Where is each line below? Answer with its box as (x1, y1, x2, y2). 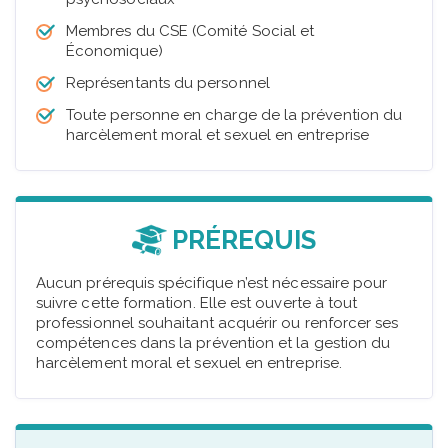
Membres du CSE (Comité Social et (66, 22, 315, 41)
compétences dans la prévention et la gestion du (36, 334, 391, 353)
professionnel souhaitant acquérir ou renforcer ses (36, 314, 399, 333)
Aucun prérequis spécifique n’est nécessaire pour (36, 274, 388, 293)
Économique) (66, 42, 163, 61)
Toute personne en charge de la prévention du (66, 106, 403, 125)
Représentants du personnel (66, 74, 270, 93)
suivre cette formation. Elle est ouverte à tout (36, 294, 358, 313)
